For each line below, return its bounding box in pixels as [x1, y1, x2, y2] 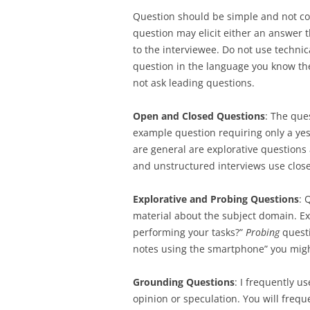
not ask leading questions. [133, 76, 255, 89]
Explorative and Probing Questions [133, 192, 299, 206]
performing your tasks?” [133, 226, 246, 239]
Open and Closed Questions [133, 109, 265, 122]
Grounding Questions [133, 275, 235, 289]
